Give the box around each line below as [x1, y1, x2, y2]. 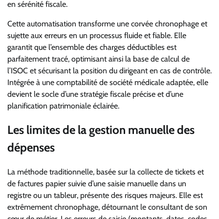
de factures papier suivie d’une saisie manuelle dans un [7, 179, 186, 189]
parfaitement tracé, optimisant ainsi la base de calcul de [7, 54, 190, 64]
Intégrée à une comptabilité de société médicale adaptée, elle [7, 77, 208, 87]
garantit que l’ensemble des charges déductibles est [7, 42, 176, 52]
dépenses [7, 140, 55, 155]
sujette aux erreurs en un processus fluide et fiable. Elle [7, 30, 186, 40]
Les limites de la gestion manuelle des [7, 123, 195, 137]
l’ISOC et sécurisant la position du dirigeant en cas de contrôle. [7, 66, 212, 75]
